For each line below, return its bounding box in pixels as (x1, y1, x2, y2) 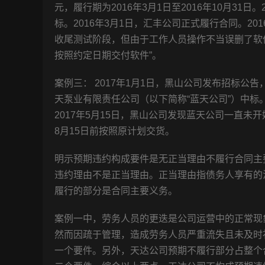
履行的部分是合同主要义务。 (54, 185, 177, 196)
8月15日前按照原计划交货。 (54, 125, 174, 136)
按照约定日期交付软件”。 (54, 50, 161, 60)
